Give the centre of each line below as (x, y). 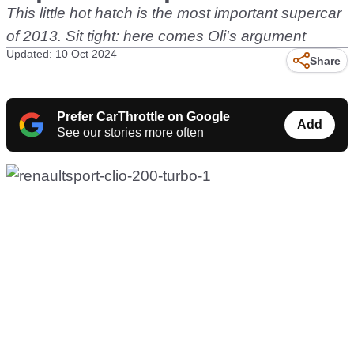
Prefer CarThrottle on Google (143, 117)
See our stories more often (130, 132)
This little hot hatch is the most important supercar (174, 13)
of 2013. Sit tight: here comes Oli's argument (156, 36)
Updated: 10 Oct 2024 (62, 54)
